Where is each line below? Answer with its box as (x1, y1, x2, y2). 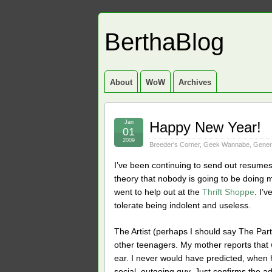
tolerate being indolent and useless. (114, 200, 251, 210)
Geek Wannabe (203, 141, 250, 148)
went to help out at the (114, 187, 202, 197)
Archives (178, 78, 211, 87)
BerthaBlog (104, 29, 224, 55)
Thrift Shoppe (202, 187, 254, 197)
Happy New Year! (149, 119, 261, 135)
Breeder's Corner (149, 141, 200, 148)
